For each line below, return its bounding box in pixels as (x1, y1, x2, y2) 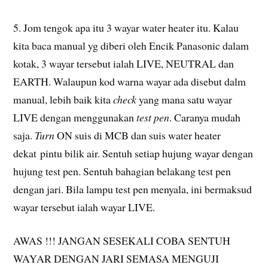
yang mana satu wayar (136, 92, 233, 106)
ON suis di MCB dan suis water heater (54, 127, 221, 142)
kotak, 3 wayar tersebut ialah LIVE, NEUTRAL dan (13, 56, 234, 71)
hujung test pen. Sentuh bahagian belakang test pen (13, 163, 232, 178)
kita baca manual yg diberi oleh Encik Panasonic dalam (13, 38, 249, 53)
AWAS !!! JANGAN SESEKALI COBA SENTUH (13, 233, 231, 248)
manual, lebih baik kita (13, 92, 114, 106)
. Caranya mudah (169, 109, 241, 124)
